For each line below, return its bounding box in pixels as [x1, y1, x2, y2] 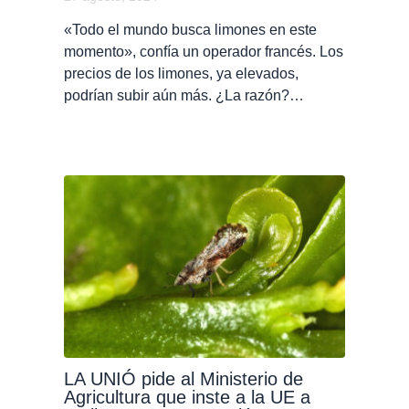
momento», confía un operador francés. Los [63, 44, 343, 60]
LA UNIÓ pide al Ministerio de [63, 368, 303, 389]
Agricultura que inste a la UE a [63, 386, 310, 407]
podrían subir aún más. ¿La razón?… [63, 88, 304, 104]
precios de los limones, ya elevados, [63, 66, 299, 82]
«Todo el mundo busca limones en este [63, 22, 317, 38]
